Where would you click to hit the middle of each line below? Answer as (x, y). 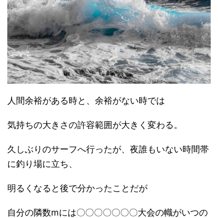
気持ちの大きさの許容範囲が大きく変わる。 (95, 125)
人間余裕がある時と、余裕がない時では (86, 101)
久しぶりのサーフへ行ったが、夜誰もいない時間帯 (108, 149)
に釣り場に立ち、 (42, 164)
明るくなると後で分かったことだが (77, 188)
